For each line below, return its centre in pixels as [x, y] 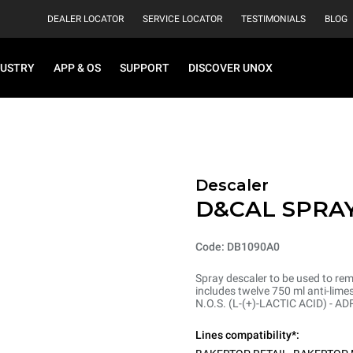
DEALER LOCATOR [85, 19]
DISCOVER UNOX [230, 68]
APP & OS [77, 68]
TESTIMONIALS [273, 19]
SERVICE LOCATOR [182, 19]
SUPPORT [145, 68]
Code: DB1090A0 [238, 247]
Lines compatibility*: [247, 335]
